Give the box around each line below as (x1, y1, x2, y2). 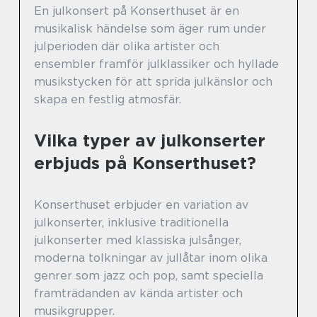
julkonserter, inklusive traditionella (34, 216, 229, 230)
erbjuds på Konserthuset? (34, 153, 256, 174)
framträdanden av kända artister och (34, 287, 243, 301)
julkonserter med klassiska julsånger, (34, 234, 241, 248)
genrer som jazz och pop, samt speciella (34, 269, 263, 283)
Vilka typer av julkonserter (34, 130, 265, 151)
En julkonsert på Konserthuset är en (34, 4, 239, 18)
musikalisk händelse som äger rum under (34, 22, 266, 36)
